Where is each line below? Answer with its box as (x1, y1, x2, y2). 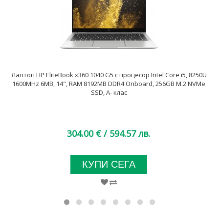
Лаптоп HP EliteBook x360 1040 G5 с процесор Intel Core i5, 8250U (11, 70, 207, 80)
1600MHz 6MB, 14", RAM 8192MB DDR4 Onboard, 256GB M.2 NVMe (12, 79, 205, 88)
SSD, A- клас (90, 88, 127, 97)
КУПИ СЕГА (82, 159, 135, 170)
